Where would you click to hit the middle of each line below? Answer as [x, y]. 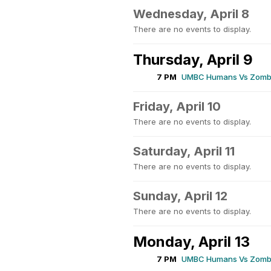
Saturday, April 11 [184, 151]
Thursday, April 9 [193, 60]
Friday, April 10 [177, 106]
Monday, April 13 [191, 242]
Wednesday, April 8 [191, 14]
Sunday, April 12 [180, 196]
